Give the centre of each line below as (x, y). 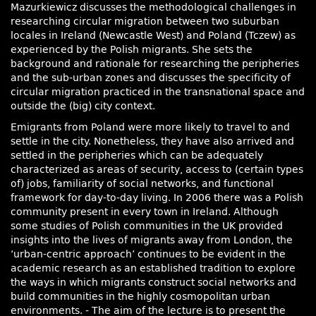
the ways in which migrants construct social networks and (153, 282)
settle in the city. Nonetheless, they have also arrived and (152, 141)
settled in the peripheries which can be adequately (137, 156)
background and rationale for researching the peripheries (155, 64)
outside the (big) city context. (83, 106)
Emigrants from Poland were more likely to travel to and (150, 127)
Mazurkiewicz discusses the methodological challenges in (153, 7)
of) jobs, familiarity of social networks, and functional (142, 184)
